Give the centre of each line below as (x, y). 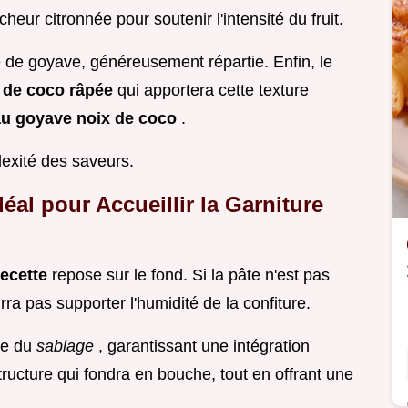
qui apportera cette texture (213, 91)
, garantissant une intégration (204, 347)
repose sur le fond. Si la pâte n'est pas (191, 275)
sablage (67, 347)
